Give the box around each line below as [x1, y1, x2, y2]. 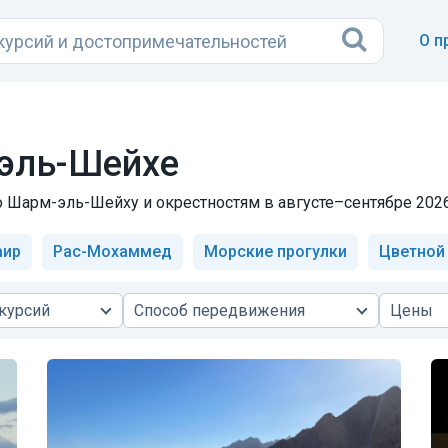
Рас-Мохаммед [53, 242, 172, 261]
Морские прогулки [204, 242, 347, 261]
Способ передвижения [134, 301, 306, 320]
